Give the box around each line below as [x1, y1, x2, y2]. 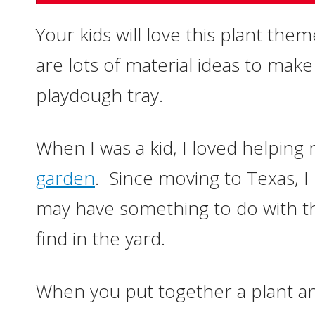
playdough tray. [36, 82, 163, 108]
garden [36, 165, 95, 191]
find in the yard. [36, 226, 165, 251]
